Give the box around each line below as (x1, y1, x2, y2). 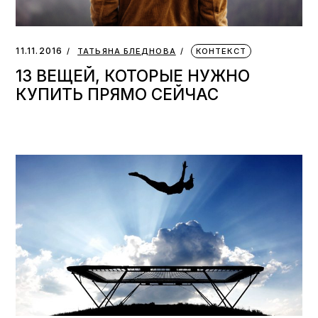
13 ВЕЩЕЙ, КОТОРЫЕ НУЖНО (16, 66, 251, 86)
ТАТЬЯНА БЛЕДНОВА (77, 46, 176, 57)
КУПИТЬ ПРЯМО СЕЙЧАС (16, 84, 219, 104)
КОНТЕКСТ (195, 46, 246, 57)
